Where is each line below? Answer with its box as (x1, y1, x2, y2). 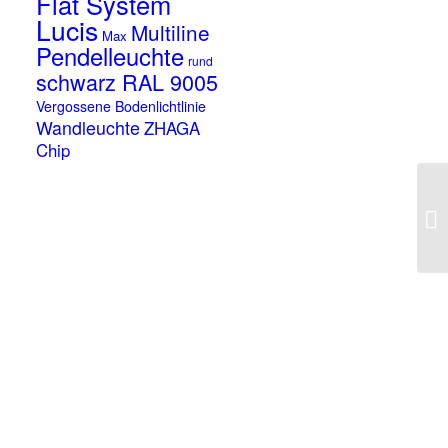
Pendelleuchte (36, 39, 185, 73)
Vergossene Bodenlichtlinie (36, 96, 207, 116)
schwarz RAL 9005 (36, 66, 219, 97)
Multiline (131, 17, 211, 47)
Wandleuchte (36, 115, 141, 140)
